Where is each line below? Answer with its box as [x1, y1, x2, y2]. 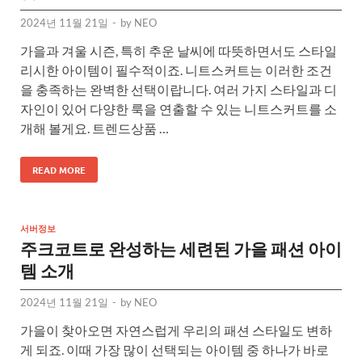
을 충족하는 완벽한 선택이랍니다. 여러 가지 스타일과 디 [20, 81, 337, 97]
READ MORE [32, 162, 86, 176]
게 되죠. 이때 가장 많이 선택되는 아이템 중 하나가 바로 [20, 341, 329, 357]
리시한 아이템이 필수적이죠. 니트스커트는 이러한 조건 [20, 61, 332, 78]
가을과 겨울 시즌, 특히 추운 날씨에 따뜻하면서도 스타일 [20, 42, 337, 58]
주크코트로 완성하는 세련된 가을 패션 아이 [20, 238, 342, 259]
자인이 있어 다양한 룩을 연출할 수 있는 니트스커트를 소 [20, 100, 337, 116]
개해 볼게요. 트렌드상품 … [20, 120, 169, 136]
